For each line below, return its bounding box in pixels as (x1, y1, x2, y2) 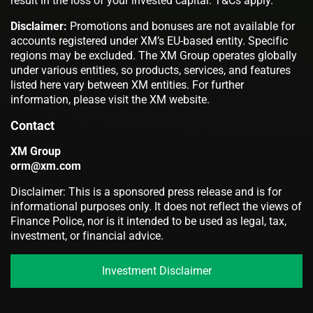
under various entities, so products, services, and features (10, 63, 291, 77)
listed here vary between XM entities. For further (10, 78, 244, 92)
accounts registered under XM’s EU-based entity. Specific (10, 34, 288, 48)
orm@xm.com (10, 159, 81, 173)
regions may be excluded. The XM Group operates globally (10, 48, 297, 62)
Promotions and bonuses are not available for (67, 19, 295, 33)
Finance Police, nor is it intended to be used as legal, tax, (10, 214, 286, 228)
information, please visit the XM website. (10, 92, 224, 106)
